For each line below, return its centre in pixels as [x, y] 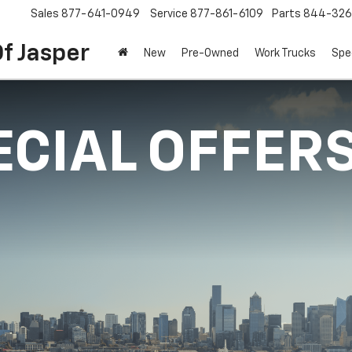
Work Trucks [285, 54]
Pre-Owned [210, 54]
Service [169, 15]
